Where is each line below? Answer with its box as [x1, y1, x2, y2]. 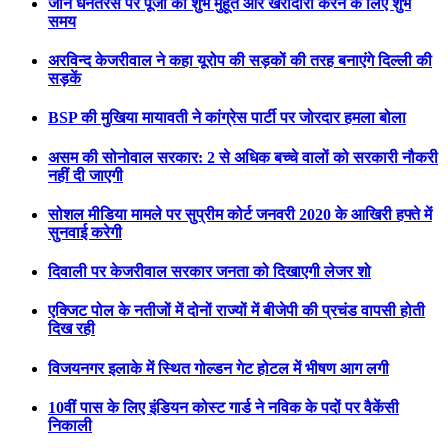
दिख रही [48, 320, 95, 338]
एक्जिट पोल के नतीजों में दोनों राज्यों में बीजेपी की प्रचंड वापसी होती [48, 302, 425, 320]
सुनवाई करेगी [48, 223, 122, 241]
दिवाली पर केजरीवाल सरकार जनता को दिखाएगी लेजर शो [48, 263, 371, 281]
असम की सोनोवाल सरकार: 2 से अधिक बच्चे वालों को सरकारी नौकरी [48, 148, 438, 166]
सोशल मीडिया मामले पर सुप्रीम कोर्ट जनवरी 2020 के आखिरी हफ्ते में [48, 205, 432, 223]
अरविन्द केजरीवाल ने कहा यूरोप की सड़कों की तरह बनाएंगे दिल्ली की [48, 51, 432, 69]
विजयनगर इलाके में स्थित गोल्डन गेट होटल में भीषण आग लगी [48, 359, 389, 377]
